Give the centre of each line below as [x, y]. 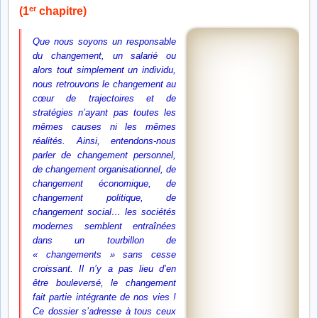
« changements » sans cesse [104, 255]
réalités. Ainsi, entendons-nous [104, 141]
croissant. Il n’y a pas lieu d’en [104, 269]
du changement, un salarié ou [104, 56]
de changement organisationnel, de [104, 170]
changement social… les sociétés [104, 212]
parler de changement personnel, [104, 155]
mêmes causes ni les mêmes [104, 127]
